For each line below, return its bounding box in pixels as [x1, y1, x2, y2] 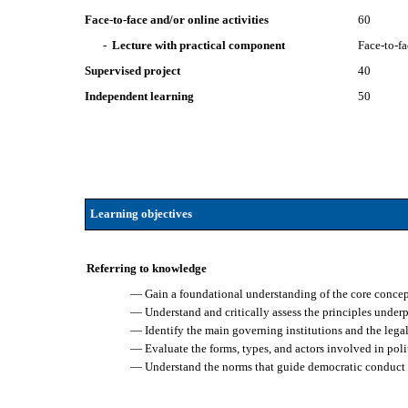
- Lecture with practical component [103, 38, 286, 52]
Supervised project [85, 64, 181, 77]
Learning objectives [89, 207, 192, 220]
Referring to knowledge [87, 261, 208, 275]
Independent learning [85, 89, 195, 103]
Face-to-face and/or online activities [85, 13, 270, 26]
